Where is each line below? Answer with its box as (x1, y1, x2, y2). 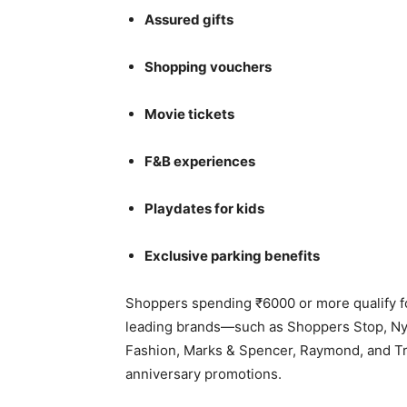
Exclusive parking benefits (144, 247, 320, 265)
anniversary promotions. (125, 365, 282, 383)
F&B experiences (144, 153, 255, 171)
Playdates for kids (144, 200, 264, 218)
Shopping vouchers (144, 58, 272, 76)
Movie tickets (144, 105, 234, 124)
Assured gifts (144, 11, 233, 29)
